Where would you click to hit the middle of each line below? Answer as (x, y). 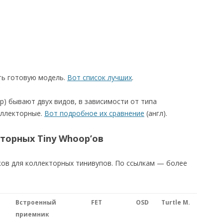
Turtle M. (176, 202)
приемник (32, 214)
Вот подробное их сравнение (94, 113)
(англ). (156, 113)
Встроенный (36, 202)
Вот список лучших (100, 77)
